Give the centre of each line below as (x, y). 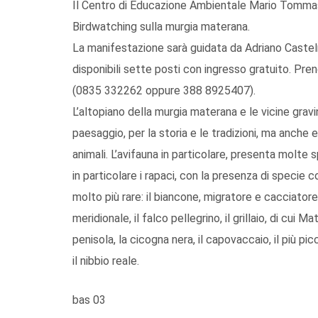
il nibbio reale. (106, 261)
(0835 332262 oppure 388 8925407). (164, 90)
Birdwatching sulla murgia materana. (161, 26)
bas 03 (89, 300)
